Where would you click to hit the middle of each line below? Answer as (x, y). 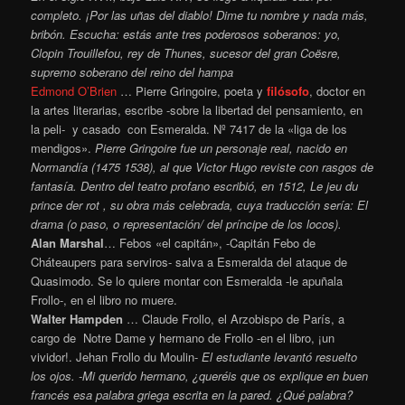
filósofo (288, 90)
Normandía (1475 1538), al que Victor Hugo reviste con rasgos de (202, 166)
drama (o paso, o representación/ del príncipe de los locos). (187, 223)
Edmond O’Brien (74, 90)
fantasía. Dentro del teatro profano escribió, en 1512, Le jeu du (195, 185)
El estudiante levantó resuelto (280, 356)
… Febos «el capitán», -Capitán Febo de (210, 242)
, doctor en (338, 90)
